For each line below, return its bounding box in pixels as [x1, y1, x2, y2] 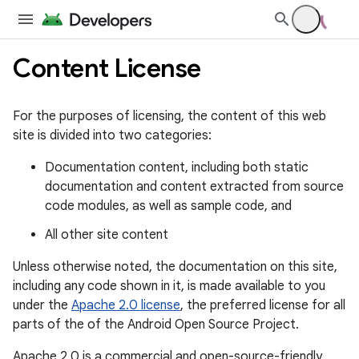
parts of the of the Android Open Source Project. [13, 317, 299, 333]
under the [13, 297, 71, 313]
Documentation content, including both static [45, 159, 309, 175]
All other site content [45, 227, 168, 243]
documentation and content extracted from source [45, 179, 344, 195]
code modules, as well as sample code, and [45, 198, 292, 214]
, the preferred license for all [180, 297, 345, 313]
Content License [13, 52, 201, 84]
